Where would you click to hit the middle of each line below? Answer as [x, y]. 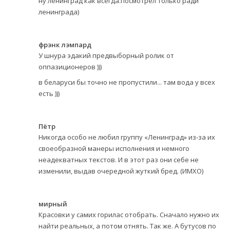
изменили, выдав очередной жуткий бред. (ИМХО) [121, 171]
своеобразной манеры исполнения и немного [114, 148]
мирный [53, 204]
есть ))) [49, 93]
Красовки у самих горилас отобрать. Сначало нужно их [129, 214]
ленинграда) [59, 12]
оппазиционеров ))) [70, 66]
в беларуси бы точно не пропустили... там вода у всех [127, 82]
